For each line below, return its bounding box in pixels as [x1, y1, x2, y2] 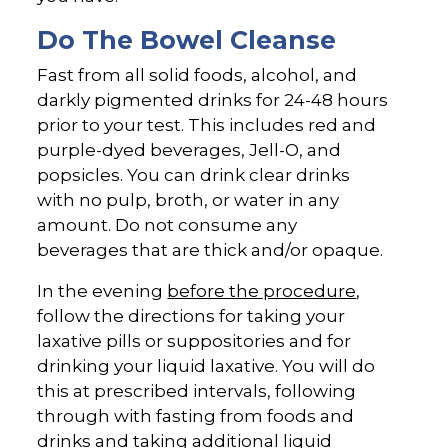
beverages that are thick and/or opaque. [37, 240, 384, 261]
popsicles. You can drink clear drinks [37, 165, 351, 186]
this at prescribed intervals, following [37, 381, 357, 402]
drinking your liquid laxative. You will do [37, 356, 376, 377]
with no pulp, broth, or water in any [37, 190, 340, 211]
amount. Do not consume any [37, 215, 298, 236]
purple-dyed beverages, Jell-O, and [37, 140, 342, 161]
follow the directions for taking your [37, 306, 346, 327]
